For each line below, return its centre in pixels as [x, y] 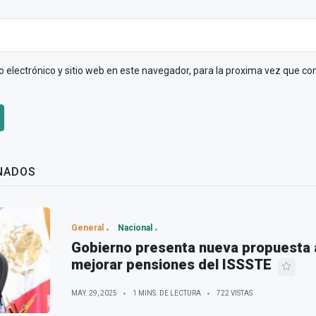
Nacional [135, 228]
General [87, 228]
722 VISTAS [234, 293]
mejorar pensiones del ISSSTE [171, 265]
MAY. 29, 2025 [94, 293]
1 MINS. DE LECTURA [166, 293]
